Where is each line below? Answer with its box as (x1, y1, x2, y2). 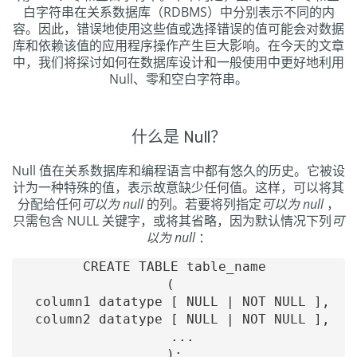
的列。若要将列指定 (143, 195, 261, 213)
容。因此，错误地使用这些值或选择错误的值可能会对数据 (13, 20, 344, 37)
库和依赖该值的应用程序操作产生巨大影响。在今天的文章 (13, 37, 344, 54)
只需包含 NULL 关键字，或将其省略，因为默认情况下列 (13, 212, 331, 229)
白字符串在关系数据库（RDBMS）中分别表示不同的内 (22, 3, 335, 21)
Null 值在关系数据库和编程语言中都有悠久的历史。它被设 (12, 162, 345, 179)
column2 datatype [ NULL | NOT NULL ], (19, 312, 338, 327)
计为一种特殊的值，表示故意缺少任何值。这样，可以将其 (13, 178, 344, 196)
